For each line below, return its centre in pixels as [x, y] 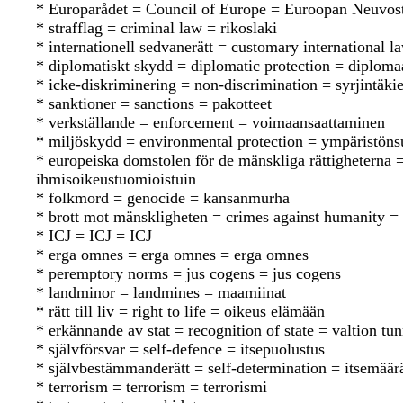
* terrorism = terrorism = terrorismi [152, 387]
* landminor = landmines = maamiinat [161, 293]
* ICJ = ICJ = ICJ [94, 236]
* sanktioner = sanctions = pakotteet [154, 104]
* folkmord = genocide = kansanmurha [163, 198]
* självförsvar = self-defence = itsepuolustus [180, 349]
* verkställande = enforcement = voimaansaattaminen [210, 123]
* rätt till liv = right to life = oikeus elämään [180, 312]
